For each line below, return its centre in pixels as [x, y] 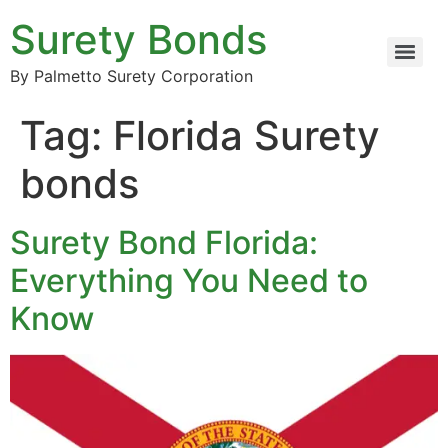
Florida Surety [246, 135]
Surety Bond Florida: [164, 242]
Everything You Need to [189, 280]
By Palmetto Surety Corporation [131, 76]
